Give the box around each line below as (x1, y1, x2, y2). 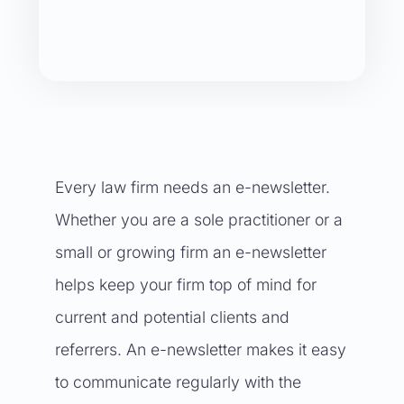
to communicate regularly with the (54, 372, 301, 391)
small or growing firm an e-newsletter (54, 243, 326, 262)
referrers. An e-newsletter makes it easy (54, 340, 346, 359)
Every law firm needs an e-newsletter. (54, 178, 330, 197)
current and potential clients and (54, 308, 289, 326)
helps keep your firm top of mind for (54, 275, 317, 294)
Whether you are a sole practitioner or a (54, 210, 343, 229)
